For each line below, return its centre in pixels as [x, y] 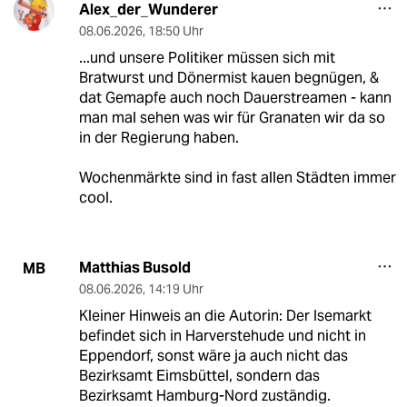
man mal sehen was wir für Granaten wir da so [232, 118]
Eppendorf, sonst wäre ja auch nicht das [213, 356]
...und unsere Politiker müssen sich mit [207, 58]
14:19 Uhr [175, 289]
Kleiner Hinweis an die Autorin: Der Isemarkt [225, 316]
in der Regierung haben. [159, 138]
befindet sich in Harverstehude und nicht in [222, 336]
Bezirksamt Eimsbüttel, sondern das [199, 376]
